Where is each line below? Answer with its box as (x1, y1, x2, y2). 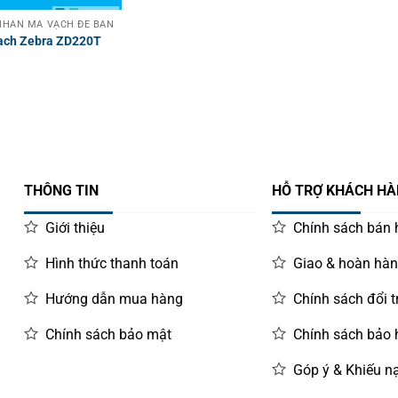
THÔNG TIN (24, 181, 99, 199)
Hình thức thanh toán (45, 255, 179, 273)
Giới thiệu (45, 219, 106, 237)
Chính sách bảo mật (45, 326, 172, 344)
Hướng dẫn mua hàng (45, 291, 184, 308)
